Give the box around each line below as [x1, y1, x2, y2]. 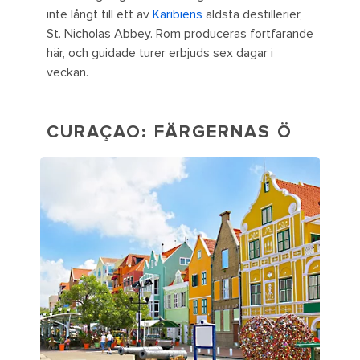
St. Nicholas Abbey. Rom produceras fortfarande [47, 26, 313, 43]
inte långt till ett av [47, 6, 153, 23]
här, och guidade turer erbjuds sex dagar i [47, 45, 273, 62]
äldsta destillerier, [202, 6, 302, 23]
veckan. [47, 64, 88, 81]
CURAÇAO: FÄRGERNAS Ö [47, 121, 292, 144]
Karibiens [153, 6, 202, 23]
